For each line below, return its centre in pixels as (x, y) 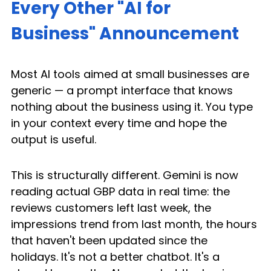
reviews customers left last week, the (113, 208)
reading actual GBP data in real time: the (122, 192)
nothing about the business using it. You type (133, 107)
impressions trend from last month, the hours (135, 224)
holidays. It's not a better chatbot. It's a (117, 257)
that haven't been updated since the (111, 241)
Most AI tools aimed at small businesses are (132, 74)
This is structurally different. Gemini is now (126, 175)
